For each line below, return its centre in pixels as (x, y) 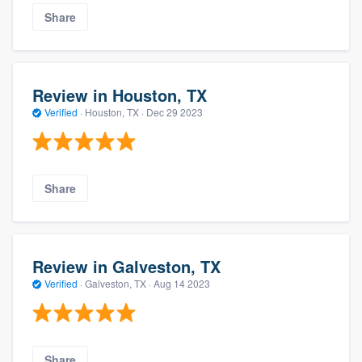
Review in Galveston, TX (126, 266)
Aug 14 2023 (182, 283)
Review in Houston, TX (120, 95)
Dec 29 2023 (175, 112)
